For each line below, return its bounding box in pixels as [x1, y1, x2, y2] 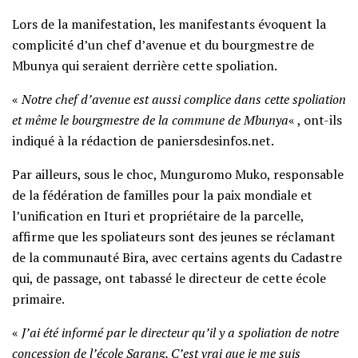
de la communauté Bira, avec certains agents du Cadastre [12, 249, 342, 267]
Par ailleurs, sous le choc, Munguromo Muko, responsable [12, 165, 344, 184]
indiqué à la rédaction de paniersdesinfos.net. [12, 132, 274, 150]
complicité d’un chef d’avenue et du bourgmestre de [12, 36, 314, 54]
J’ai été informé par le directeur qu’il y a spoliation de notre [22, 324, 339, 342]
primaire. [12, 290, 65, 308]
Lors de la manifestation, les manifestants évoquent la [12, 15, 326, 34]
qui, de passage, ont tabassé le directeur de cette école [12, 269, 326, 288]
